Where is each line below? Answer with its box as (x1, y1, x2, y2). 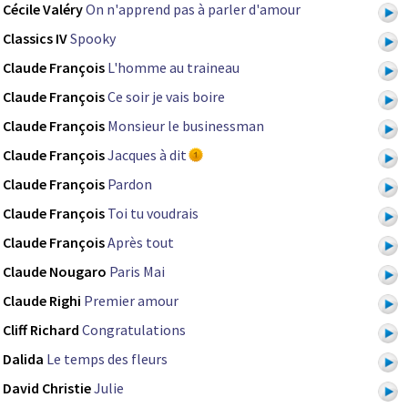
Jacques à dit (107, 146, 187, 165)
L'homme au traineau (107, 58, 240, 77)
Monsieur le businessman (107, 117, 264, 136)
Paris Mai (109, 262, 165, 281)
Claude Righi (3, 291, 81, 311)
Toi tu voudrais (107, 204, 199, 223)
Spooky (70, 29, 116, 48)
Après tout (107, 233, 174, 252)
